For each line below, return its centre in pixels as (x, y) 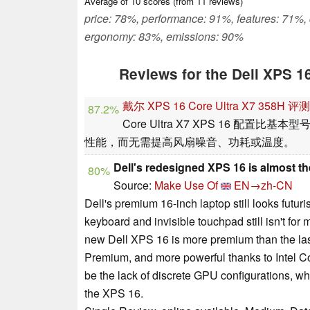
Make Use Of (186, 185)
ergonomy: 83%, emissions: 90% (164, 36)
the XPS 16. (114, 293)
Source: (134, 185)
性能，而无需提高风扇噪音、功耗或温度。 (190, 141)
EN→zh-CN (263, 185)
